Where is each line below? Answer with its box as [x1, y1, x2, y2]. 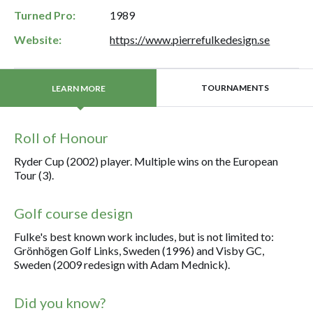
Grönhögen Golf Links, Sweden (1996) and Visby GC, [14, 244, 264, 257]
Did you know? [14, 294, 105, 311]
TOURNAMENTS [201, 82, 269, 93]
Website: [14, 33, 61, 46]
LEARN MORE [51, 82, 105, 94]
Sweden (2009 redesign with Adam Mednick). [14, 258, 230, 271]
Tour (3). [14, 168, 54, 182]
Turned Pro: [14, 8, 75, 22]
